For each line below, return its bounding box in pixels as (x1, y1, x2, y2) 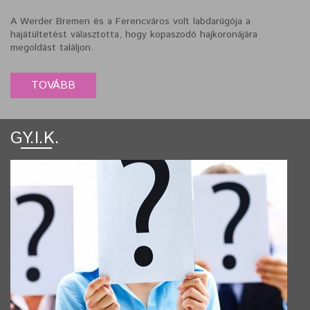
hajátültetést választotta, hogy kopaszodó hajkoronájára (10, 28, 257, 42)
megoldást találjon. (10, 41, 93, 55)
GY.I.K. (10, 127, 60, 151)
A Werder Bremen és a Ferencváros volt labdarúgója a (10, 15, 250, 29)
